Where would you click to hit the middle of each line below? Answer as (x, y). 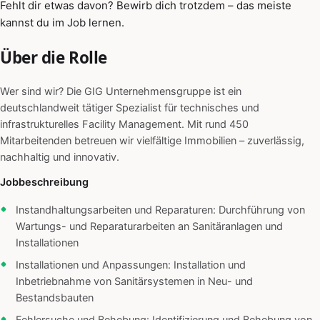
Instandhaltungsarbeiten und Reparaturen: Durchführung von (160, 210)
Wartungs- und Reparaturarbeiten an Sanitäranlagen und (149, 227)
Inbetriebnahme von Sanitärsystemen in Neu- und (134, 282)
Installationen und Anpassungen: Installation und (131, 265)
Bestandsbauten (55, 298)
